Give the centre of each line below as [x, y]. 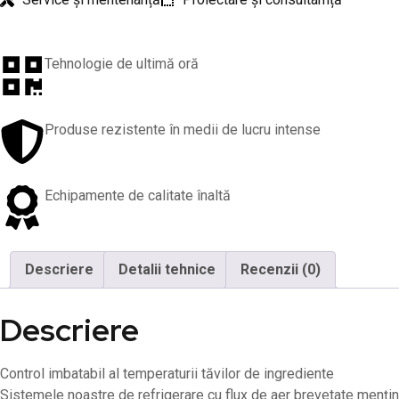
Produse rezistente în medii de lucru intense [183, 129]
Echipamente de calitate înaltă [138, 195]
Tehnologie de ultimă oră [122, 63]
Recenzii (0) [281, 269]
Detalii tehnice [167, 269]
